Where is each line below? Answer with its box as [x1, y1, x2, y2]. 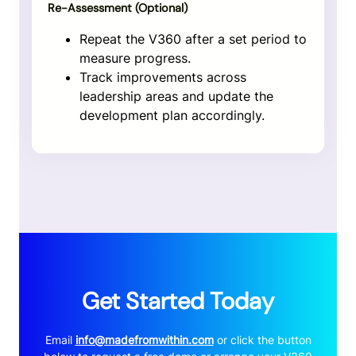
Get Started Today [82, 286, 274, 317]
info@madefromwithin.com [75, 333, 214, 347]
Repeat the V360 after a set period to [79, 31, 307, 48]
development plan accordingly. [79, 107, 265, 124]
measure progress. [79, 50, 191, 67]
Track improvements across [79, 69, 246, 86]
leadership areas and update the [79, 88, 273, 105]
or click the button [213, 333, 311, 347]
